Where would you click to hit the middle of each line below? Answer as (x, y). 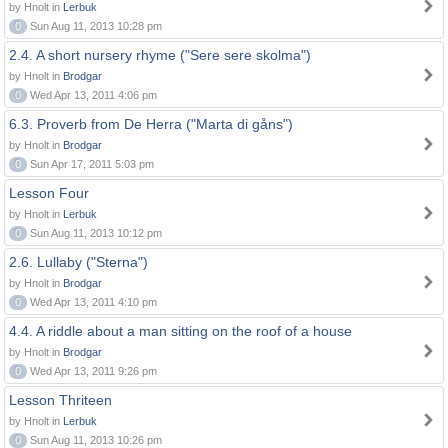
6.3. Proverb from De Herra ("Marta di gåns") (151, 124)
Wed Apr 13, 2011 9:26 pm (92, 371)
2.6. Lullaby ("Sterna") (78, 262)
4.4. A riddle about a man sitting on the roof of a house (180, 331)
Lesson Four (49, 193)
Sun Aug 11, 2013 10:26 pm (94, 440)
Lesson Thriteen (60, 400)
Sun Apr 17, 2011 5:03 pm (90, 164)
